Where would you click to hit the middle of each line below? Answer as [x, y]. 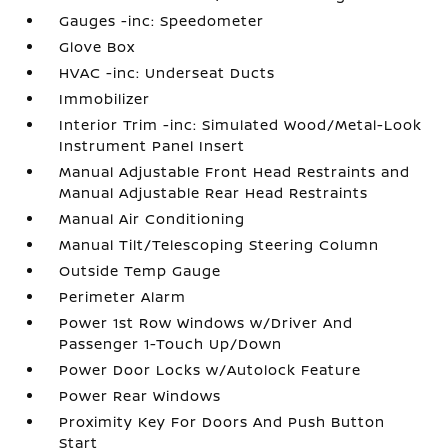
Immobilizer [105, 98]
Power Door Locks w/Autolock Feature [210, 369]
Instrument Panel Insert [152, 145]
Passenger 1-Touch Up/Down [171, 343]
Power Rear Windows [140, 395]
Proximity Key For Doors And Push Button [222, 421]
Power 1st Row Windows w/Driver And [206, 322]
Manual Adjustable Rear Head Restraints [214, 192]
